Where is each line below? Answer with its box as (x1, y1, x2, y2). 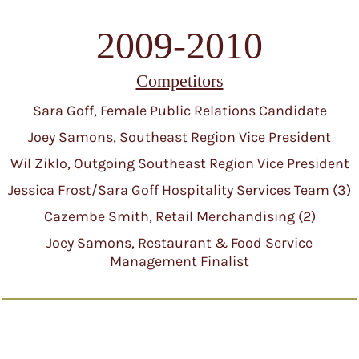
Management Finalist (110, 252, 249, 270)
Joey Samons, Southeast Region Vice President (28, 128, 331, 146)
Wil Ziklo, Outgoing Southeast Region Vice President (10, 155, 349, 172)
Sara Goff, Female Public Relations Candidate (32, 102, 327, 119)
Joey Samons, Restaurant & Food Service (46, 234, 313, 252)
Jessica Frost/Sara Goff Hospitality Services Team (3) (8, 181, 351, 199)
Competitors (135, 71, 224, 91)
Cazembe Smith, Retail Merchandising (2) (43, 208, 316, 225)
